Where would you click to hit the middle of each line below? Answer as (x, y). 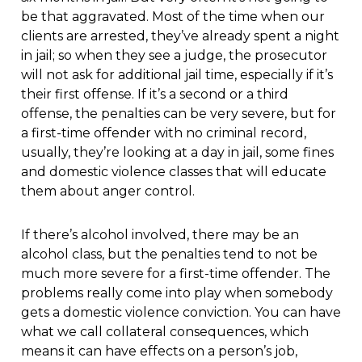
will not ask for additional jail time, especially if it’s (177, 75)
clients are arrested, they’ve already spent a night (180, 36)
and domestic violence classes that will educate (173, 172)
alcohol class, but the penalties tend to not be (169, 255)
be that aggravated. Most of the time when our (173, 17)
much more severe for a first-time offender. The (175, 274)
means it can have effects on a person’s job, (159, 351)
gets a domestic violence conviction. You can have (181, 313)
